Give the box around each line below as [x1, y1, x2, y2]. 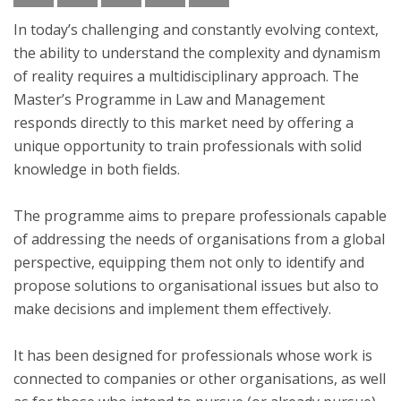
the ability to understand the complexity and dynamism [13, 43, 380, 63]
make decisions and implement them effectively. [13, 299, 331, 319]
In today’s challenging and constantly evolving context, [13, 20, 379, 39]
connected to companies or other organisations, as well [13, 369, 386, 388]
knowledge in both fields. [13, 159, 180, 179]
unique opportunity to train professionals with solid [13, 136, 362, 156]
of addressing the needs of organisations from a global [13, 229, 385, 249]
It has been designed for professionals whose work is [13, 346, 372, 365]
